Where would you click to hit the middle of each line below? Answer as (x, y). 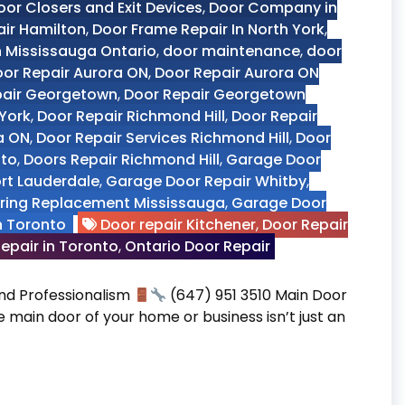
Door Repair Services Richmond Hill (163, 138)
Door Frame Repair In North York (208, 29)
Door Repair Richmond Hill (131, 116)
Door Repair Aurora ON (237, 73)
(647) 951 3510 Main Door (257, 295)
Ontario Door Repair (198, 246)
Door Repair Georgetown (215, 94)
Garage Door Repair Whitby (206, 181)
